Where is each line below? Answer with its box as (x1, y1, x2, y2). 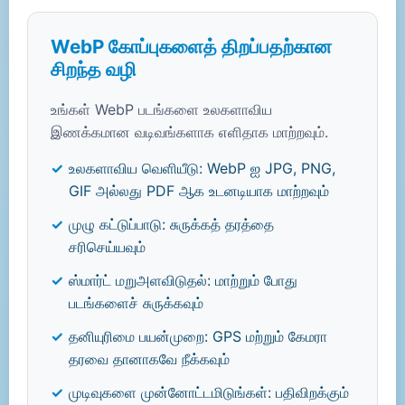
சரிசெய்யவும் (69, 238, 146, 256)
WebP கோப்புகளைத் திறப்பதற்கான (51, 35, 332, 58)
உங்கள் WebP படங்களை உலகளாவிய (51, 100, 272, 118)
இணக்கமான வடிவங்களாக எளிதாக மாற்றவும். (51, 123, 328, 141)
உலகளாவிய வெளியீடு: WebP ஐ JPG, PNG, (69, 159, 335, 177)
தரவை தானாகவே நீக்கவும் (69, 350, 230, 368)
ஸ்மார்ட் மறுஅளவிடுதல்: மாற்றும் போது (69, 271, 297, 289)
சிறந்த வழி (51, 58, 137, 80)
